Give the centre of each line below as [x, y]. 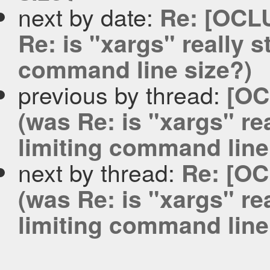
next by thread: [100, 172]
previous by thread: [122, 94]
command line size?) [135, 69]
